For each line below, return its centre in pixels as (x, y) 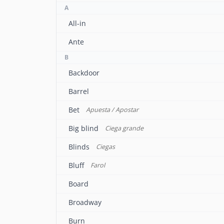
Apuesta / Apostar (112, 110)
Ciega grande (124, 128)
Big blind (83, 128)
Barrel (79, 91)
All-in (77, 23)
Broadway (85, 202)
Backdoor (84, 73)
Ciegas (105, 147)
